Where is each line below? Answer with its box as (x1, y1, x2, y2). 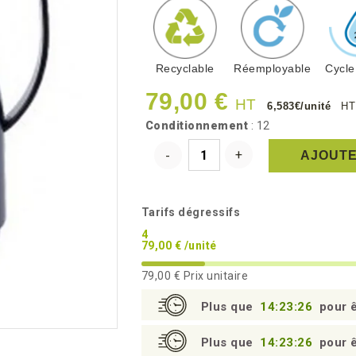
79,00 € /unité (141, 239, 217, 252)
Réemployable (234, 62, 311, 75)
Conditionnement (145, 119, 248, 132)
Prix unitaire (180, 269, 248, 282)
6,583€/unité (267, 100, 335, 112)
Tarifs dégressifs (141, 206, 240, 219)
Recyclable (155, 62, 215, 75)
